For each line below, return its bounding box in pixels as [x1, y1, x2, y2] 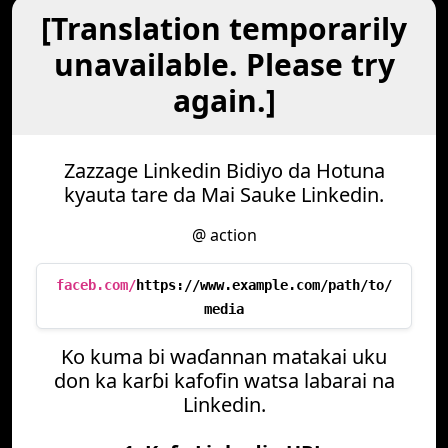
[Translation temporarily [41, 8, 407, 49]
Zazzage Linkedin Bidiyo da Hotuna [63, 157, 385, 184]
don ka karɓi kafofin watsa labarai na [53, 367, 395, 394]
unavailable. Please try [53, 44, 395, 85]
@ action [191, 224, 257, 246]
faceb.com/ [56, 277, 136, 293]
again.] [172, 80, 276, 121]
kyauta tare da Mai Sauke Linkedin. [64, 181, 384, 208]
